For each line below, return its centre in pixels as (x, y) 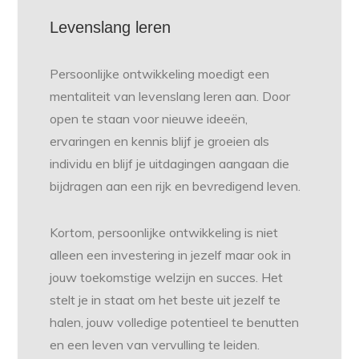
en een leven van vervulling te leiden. (155, 345)
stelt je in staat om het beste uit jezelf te (165, 300)
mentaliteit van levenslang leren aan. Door (170, 97)
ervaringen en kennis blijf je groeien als (160, 141)
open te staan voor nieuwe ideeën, (149, 119)
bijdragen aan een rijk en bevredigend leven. (175, 186)
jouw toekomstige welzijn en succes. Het (167, 278)
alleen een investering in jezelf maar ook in (171, 255)
